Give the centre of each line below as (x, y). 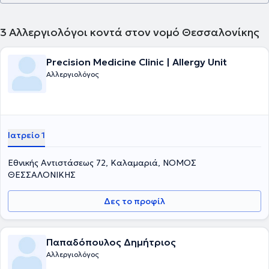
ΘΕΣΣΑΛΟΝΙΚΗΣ (42, 175)
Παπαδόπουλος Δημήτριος (111, 242)
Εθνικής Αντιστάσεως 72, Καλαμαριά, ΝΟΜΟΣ (102, 163)
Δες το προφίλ (134, 201)
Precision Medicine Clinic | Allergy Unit (137, 62)
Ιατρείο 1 (26, 135)
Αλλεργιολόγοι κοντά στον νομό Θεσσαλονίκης (134, 32)
